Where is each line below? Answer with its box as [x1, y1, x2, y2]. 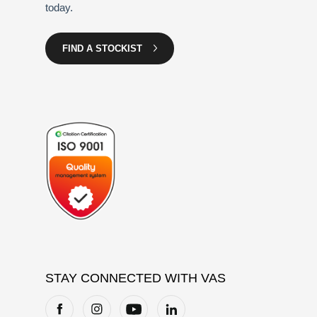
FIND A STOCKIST [62, 43, 142, 54]
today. [45, 1, 73, 13]
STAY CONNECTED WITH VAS [45, 271, 226, 286]
